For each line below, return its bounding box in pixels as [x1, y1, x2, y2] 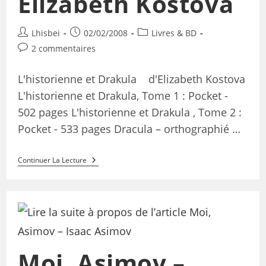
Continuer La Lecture [17, 155, 87, 166]
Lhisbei [31, 27, 60, 39]
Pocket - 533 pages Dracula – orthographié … [17, 122, 240, 137]
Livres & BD [151, 27, 197, 39]
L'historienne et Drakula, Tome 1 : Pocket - [17, 88, 228, 103]
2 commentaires [31, 43, 96, 55]
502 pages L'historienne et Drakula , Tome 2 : [17, 105, 242, 120]
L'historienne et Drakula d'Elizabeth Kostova [17, 72, 245, 87]
